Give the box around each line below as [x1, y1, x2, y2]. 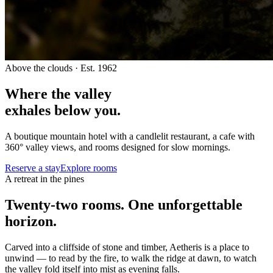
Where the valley [5, 85, 112, 102]
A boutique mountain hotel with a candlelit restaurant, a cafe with [5, 130, 255, 141]
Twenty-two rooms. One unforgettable [5, 196, 243, 213]
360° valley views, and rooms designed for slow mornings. [5, 141, 230, 152]
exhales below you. [5, 102, 121, 118]
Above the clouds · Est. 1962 [5, 63, 117, 73]
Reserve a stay [5, 162, 60, 173]
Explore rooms [60, 162, 117, 173]
